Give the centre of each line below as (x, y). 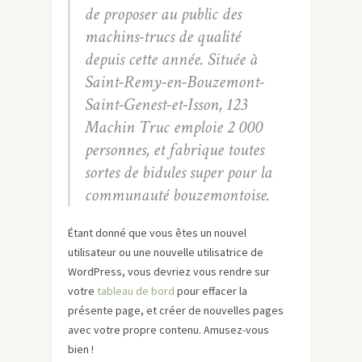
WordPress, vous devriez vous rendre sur (169, 271)
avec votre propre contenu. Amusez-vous (168, 329)
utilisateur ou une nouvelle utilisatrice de (166, 252)
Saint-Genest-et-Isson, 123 (166, 104)
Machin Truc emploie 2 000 (174, 127)
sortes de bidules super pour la (179, 172)
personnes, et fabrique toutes (175, 149)
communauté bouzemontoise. (177, 195)
